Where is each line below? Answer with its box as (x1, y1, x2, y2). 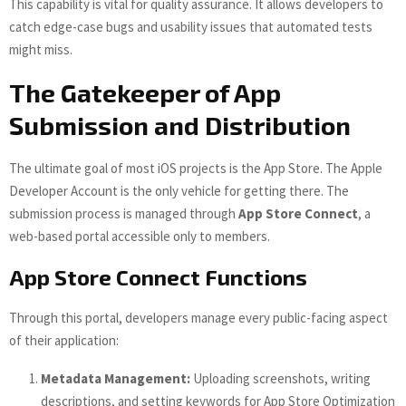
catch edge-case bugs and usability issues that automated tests (9, 17, 372, 35)
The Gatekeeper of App (9, 76, 281, 108)
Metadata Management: (41, 369, 190, 387)
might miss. (9, 40, 72, 58)
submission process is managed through (9, 204, 238, 222)
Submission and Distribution (9, 109, 351, 140)
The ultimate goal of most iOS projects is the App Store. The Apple (9, 159, 382, 177)
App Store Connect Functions (9, 263, 307, 290)
